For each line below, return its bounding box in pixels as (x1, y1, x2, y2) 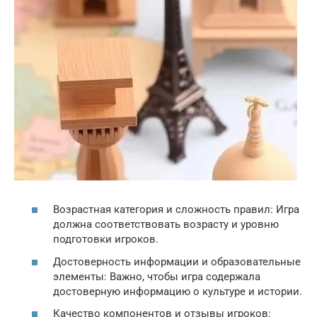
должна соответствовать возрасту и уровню (53, 218, 279, 231)
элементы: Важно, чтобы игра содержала (53, 270, 260, 283)
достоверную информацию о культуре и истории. (53, 284, 302, 298)
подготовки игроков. (53, 233, 158, 246)
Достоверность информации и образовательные (53, 255, 301, 268)
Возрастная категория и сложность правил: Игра (53, 203, 299, 216)
